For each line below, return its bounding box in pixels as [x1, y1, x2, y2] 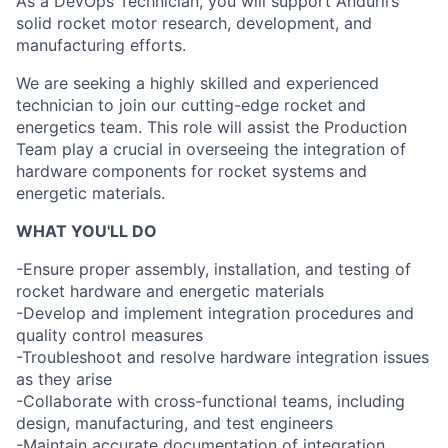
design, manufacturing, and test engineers [16, 413, 333, 433]
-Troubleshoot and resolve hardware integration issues [16, 347, 429, 367]
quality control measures [16, 325, 203, 345]
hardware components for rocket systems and [16, 161, 367, 181]
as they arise [16, 369, 112, 389]
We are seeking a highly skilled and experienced [16, 73, 379, 93]
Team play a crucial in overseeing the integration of [16, 139, 406, 159]
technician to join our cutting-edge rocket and [16, 95, 366, 115]
